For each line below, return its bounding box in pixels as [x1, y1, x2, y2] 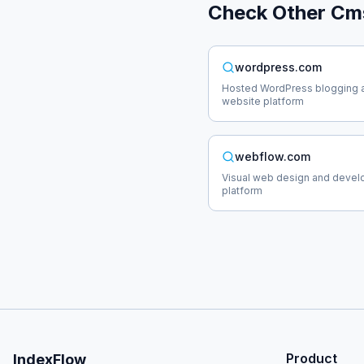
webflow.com [235, 149, 310, 163]
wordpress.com [235, 60, 322, 74]
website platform [222, 95, 304, 107]
